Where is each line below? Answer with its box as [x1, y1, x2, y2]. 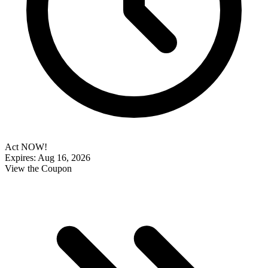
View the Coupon [5, 163, 72, 174]
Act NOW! [5, 142, 47, 153]
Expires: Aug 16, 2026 [5, 153, 90, 163]
